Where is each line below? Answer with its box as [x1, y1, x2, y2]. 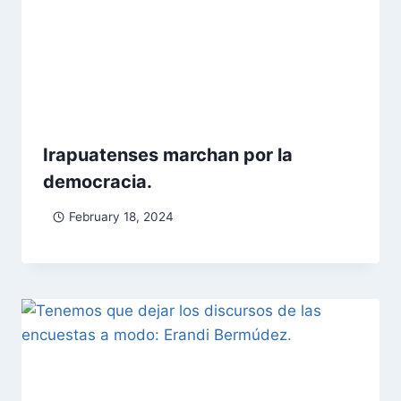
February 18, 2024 [68, 209, 174, 224]
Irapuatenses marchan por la [43, 144, 293, 166]
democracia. [43, 171, 152, 193]
